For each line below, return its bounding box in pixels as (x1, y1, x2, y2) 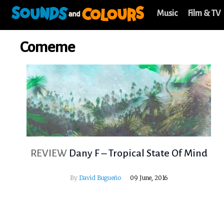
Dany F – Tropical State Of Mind (68, 147, 207, 159)
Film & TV (187, 9, 221, 18)
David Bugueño (78, 174, 121, 182)
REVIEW (30, 147, 67, 159)
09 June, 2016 (130, 174, 168, 182)
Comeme (20, 39, 75, 55)
